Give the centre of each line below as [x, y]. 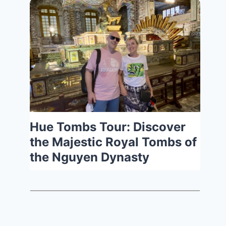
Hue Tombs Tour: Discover [108, 127]
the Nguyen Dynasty [90, 157]
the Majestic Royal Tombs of [114, 142]
